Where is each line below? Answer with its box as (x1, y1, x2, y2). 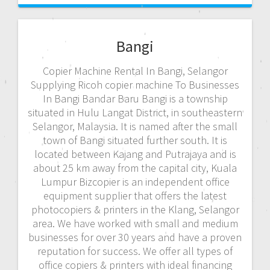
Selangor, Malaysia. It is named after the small (33, 119, 237, 133)
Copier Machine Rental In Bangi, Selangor (42, 63, 228, 78)
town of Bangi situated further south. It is (43, 133, 227, 147)
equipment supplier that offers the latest (43, 188, 227, 202)
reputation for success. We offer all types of (37, 243, 233, 258)
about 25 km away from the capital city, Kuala (33, 160, 237, 175)
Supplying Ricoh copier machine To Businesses (31, 77, 239, 92)
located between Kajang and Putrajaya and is (34, 146, 236, 161)
